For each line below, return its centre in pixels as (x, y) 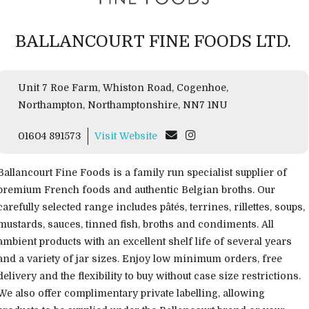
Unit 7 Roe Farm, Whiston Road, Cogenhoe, (97, 88)
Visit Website (126, 136)
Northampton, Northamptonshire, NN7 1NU (205, 105)
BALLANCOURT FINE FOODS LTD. (153, 41)
